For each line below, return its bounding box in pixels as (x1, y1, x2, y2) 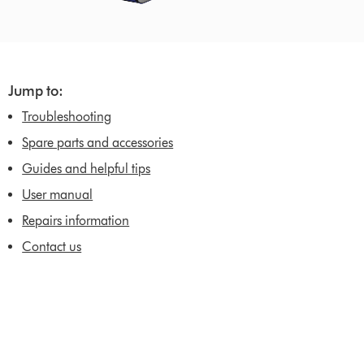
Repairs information (22, 213, 130, 228)
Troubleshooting (22, 109, 112, 124)
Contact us (22, 239, 82, 254)
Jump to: (7, 82, 63, 100)
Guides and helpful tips (22, 161, 151, 176)
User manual (22, 187, 93, 202)
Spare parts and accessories (22, 135, 174, 150)
